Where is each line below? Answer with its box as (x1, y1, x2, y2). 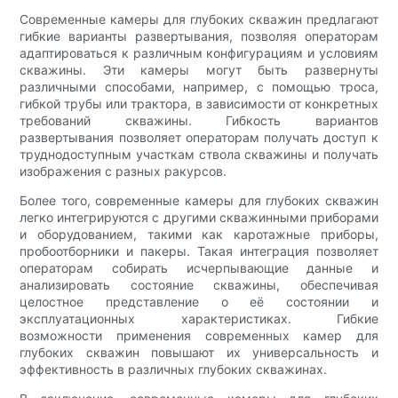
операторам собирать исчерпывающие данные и (20, 260, 378, 276)
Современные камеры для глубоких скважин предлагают (20, 12, 378, 28)
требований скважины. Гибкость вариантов (20, 113, 378, 129)
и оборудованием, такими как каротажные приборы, (20, 227, 378, 243)
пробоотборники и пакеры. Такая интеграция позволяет (20, 243, 378, 259)
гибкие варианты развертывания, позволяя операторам (20, 28, 378, 44)
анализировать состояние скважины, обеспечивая (20, 277, 378, 293)
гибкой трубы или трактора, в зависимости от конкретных (20, 96, 378, 112)
